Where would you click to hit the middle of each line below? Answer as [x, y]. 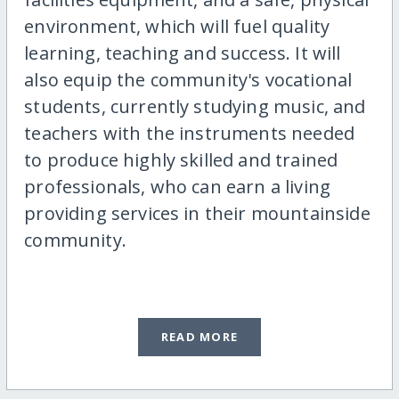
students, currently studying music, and [195, 107]
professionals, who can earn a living [178, 187]
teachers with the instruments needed [190, 134]
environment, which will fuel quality [177, 27]
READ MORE [199, 337]
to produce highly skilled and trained [181, 160]
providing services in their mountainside [197, 214]
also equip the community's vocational [188, 80]
